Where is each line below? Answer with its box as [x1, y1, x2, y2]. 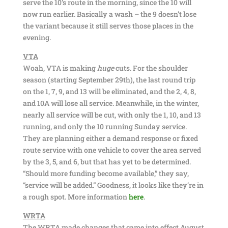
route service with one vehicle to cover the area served [22, 145, 201, 155]
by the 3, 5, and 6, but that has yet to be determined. [22, 157, 191, 166]
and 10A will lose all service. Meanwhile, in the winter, [22, 98, 199, 108]
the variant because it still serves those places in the [22, 21, 193, 31]
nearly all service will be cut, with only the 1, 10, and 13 [22, 110, 201, 120]
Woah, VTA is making [22, 63, 97, 73]
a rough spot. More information [22, 192, 129, 202]
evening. [22, 33, 51, 42]
